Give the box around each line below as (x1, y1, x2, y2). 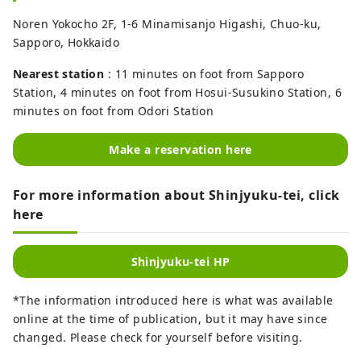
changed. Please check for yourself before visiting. (13, 329, 303, 345)
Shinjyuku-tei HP (131, 253, 230, 269)
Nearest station (13, 65, 105, 81)
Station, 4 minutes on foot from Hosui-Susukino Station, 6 (13, 84, 342, 100)
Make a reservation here (109, 141, 252, 157)
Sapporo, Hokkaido (13, 34, 120, 50)
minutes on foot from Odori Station (13, 102, 214, 118)
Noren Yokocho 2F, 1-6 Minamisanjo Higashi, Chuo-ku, (13, 15, 322, 31)
